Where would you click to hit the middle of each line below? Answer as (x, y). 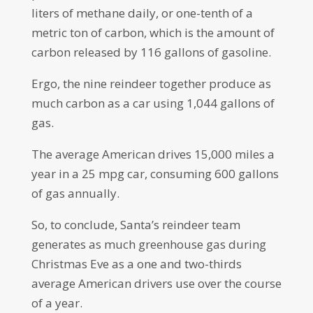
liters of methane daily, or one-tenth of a (142, 13)
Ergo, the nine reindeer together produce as (151, 83)
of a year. (57, 303)
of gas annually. (75, 193)
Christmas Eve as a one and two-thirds (136, 264)
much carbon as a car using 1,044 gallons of (153, 103)
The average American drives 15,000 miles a (153, 154)
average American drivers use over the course (156, 283)
